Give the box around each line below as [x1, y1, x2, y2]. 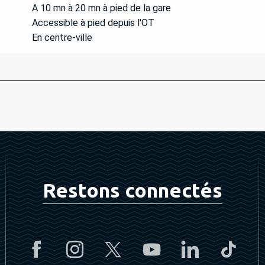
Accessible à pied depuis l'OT [32, 17, 154, 29]
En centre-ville [32, 32, 92, 44]
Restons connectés [43, 179, 222, 202]
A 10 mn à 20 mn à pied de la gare [32, 2, 171, 14]
